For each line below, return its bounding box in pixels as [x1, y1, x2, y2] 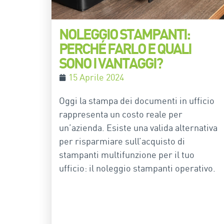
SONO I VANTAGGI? [59, 54, 162, 72]
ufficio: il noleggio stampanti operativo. [59, 162, 215, 174]
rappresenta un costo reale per [59, 108, 182, 120]
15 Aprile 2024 [68, 71, 124, 83]
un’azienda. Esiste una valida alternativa [59, 122, 217, 133]
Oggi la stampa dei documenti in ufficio [59, 95, 214, 106]
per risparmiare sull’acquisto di [59, 135, 185, 147]
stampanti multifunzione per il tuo [59, 149, 194, 160]
